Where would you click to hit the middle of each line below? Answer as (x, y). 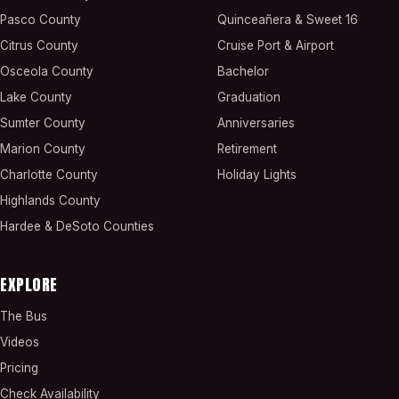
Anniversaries (256, 123)
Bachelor (243, 71)
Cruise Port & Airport (276, 45)
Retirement (247, 149)
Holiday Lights (257, 175)
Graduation (249, 97)
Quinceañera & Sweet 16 (288, 20)
